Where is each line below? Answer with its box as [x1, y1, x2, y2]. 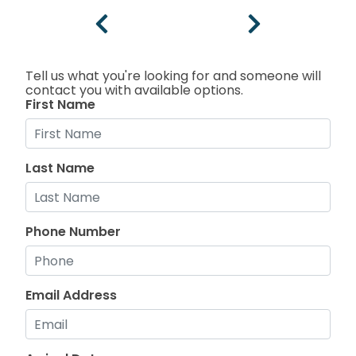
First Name [25, 95, 95, 114]
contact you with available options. [25, 81, 243, 100]
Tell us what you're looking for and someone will [25, 67, 321, 86]
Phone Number [25, 222, 121, 242]
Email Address [25, 286, 117, 305]
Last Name [25, 159, 95, 178]
